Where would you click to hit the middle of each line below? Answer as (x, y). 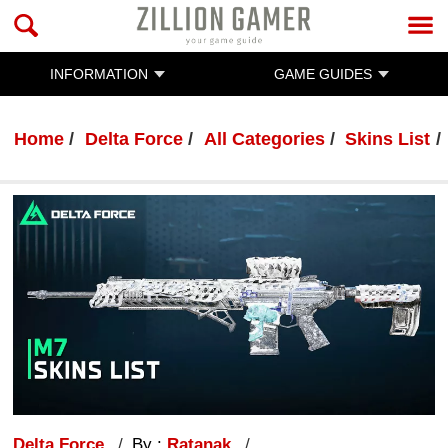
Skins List (388, 138)
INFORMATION (98, 74)
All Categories (264, 138)
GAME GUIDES (322, 74)
